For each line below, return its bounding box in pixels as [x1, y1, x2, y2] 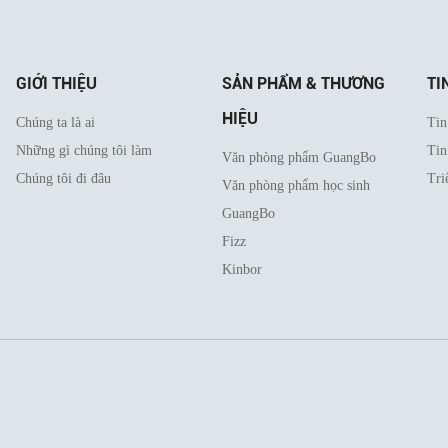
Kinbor [221, 261, 262, 277]
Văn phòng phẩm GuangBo [221, 149, 376, 165]
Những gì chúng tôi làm [16, 142, 153, 158]
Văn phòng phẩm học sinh [221, 177, 370, 193]
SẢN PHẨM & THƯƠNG [221, 73, 385, 93]
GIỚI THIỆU [16, 73, 98, 93]
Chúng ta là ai [16, 114, 96, 130]
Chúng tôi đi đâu [16, 170, 112, 186]
